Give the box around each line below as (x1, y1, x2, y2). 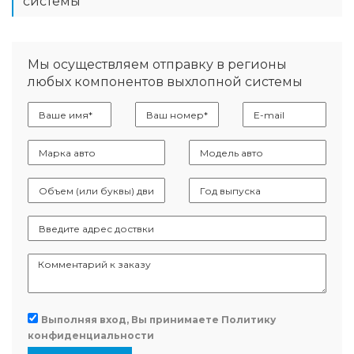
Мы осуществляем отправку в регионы (28, 56, 287, 72)
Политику (221, 313, 276, 326)
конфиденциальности (28, 329, 154, 341)
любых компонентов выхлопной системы (28, 73, 303, 89)
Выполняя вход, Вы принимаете (41, 313, 221, 326)
